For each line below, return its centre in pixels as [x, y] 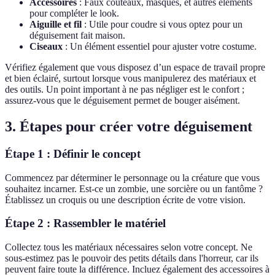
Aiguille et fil [56, 25]
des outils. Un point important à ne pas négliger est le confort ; [125, 90]
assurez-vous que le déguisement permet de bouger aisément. [122, 101]
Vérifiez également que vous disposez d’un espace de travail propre [135, 68]
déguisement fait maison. [77, 36]
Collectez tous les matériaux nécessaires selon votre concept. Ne [129, 247]
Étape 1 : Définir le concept [73, 154]
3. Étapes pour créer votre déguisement [129, 127]
